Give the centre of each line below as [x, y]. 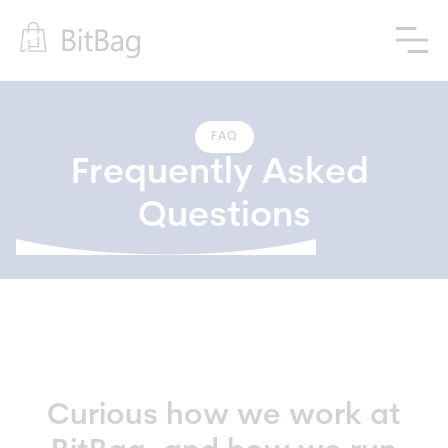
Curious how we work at [224, 416]
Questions [224, 217]
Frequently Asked [224, 174]
